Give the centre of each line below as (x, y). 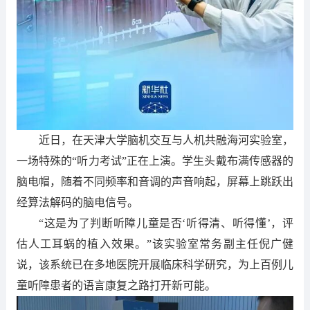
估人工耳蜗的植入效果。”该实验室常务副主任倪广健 (155, 244)
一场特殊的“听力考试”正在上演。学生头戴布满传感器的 (155, 161)
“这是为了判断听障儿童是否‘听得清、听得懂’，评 (166, 224)
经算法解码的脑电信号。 (77, 203)
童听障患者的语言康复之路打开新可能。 (116, 286)
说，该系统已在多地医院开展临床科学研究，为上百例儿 (155, 265)
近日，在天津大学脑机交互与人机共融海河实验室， (166, 140)
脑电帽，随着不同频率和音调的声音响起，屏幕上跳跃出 (155, 182)
